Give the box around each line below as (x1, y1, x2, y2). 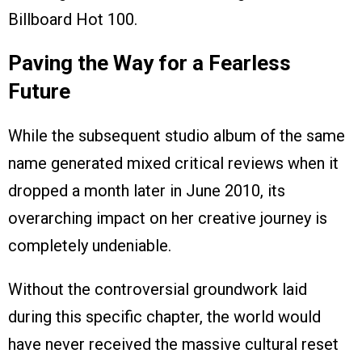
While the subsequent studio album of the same (8, 126, 345, 146)
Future (8, 79, 70, 104)
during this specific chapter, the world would (8, 307, 321, 327)
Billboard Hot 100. (8, 10, 137, 30)
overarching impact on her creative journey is (8, 208, 327, 229)
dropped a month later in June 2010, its (8, 181, 285, 201)
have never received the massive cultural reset (8, 335, 339, 355)
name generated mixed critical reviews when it (8, 154, 339, 174)
